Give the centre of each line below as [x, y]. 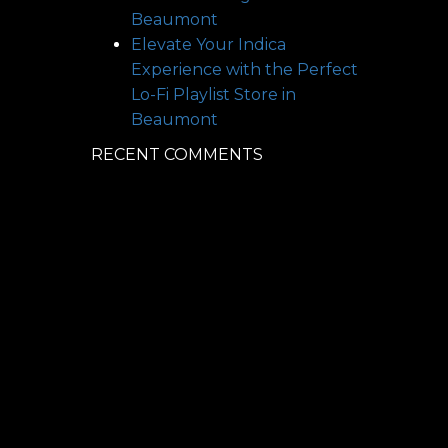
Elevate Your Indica [208, 44]
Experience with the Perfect [244, 69]
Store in [265, 94]
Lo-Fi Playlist [182, 94]
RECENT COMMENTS [177, 154]
